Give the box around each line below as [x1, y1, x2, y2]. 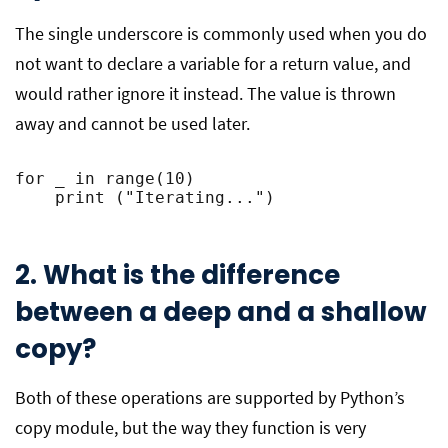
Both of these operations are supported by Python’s [15, 386, 405, 409]
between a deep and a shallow [15, 294, 427, 330]
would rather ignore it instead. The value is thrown [15, 82, 396, 105]
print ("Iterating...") [15, 188, 275, 207]
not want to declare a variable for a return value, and [15, 52, 411, 75]
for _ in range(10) [15, 169, 195, 188]
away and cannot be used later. [15, 112, 250, 135]
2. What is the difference [15, 257, 340, 293]
